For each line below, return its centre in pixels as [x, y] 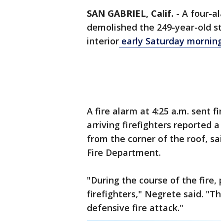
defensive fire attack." [138, 208]
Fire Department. [126, 152]
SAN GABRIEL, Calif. [130, 13]
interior [103, 41]
